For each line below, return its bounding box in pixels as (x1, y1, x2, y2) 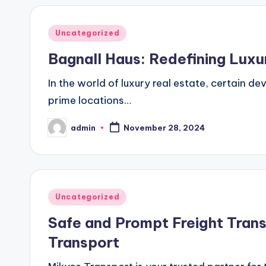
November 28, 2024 (123, 123, 205, 133)
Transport (48, 233, 119, 251)
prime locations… (48, 94, 131, 107)
